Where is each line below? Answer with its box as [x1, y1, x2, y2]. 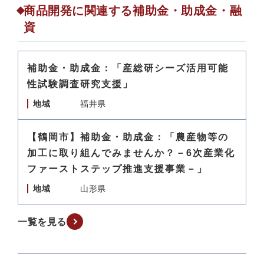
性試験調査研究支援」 [27, 79, 133, 89]
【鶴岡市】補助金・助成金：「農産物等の [27, 132, 229, 142]
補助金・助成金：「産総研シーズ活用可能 [27, 63, 229, 73]
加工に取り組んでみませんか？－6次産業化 [27, 148, 235, 158]
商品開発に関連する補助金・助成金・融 [24, 4, 242, 17]
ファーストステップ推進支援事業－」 [27, 164, 207, 174]
